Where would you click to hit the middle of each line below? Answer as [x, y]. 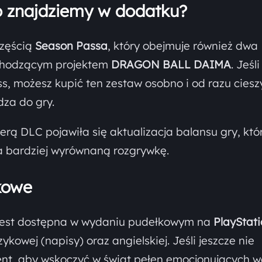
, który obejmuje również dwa [183, 45]
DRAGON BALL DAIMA [171, 64]
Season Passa [71, 45]
